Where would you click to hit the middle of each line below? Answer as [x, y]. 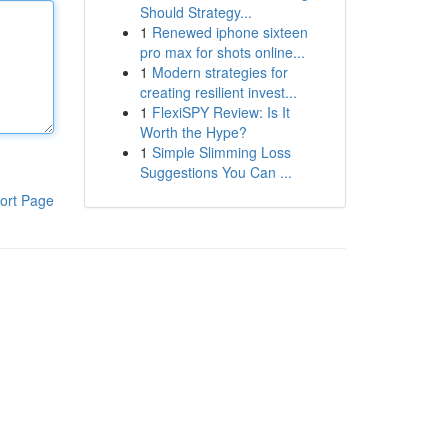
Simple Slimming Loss [221, 152]
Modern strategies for [219, 72]
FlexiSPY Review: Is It [220, 112]
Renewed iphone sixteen [229, 32]
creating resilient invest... [218, 92]
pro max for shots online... [222, 52]
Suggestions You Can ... [215, 172]
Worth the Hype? [193, 132]
